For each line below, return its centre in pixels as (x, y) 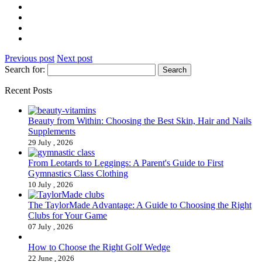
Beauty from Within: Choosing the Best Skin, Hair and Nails (140, 121)
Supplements (52, 132)
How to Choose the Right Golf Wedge (99, 247)
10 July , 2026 (51, 185)
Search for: (25, 70)
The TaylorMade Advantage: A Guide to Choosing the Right (140, 205)
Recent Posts (28, 91)
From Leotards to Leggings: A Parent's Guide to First (126, 163)
